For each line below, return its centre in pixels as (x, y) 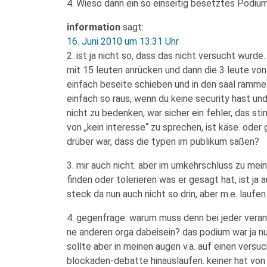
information (94, 27)
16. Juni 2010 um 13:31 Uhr (123, 41)
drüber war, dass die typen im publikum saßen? (163, 142)
